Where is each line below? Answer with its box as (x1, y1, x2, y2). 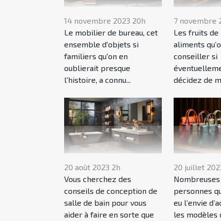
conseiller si (173, 51, 218, 61)
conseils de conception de (64, 186, 157, 196)
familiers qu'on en (64, 51, 128, 61)
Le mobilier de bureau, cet (64, 28, 158, 37)
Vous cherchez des (64, 174, 131, 184)
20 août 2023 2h (64, 162, 120, 172)
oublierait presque (64, 63, 130, 73)
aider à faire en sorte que (64, 210, 154, 220)
